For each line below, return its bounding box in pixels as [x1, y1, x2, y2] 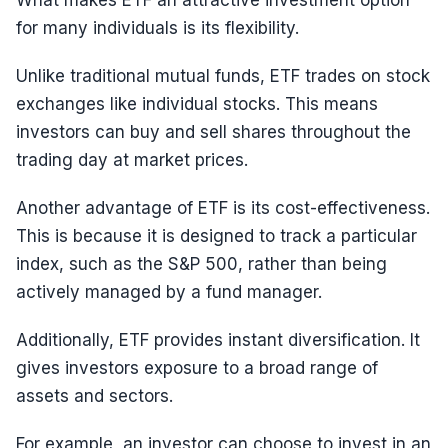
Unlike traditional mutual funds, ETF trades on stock [16, 66, 430, 86]
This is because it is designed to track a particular [16, 226, 417, 246]
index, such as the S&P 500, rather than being [16, 254, 387, 274]
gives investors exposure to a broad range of [16, 358, 378, 378]
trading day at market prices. [16, 150, 248, 170]
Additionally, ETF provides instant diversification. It [16, 330, 420, 350]
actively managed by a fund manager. [16, 282, 322, 302]
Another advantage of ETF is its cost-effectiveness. [16, 198, 430, 218]
